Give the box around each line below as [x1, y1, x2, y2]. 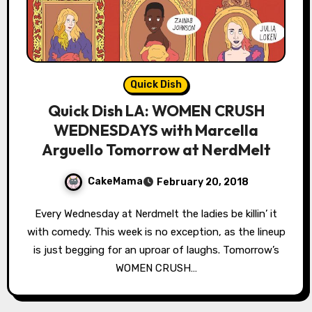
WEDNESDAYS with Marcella [54, 120, 258, 140]
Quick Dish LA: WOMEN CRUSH [47, 100, 265, 120]
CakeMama [87, 175, 143, 188]
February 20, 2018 [156, 175, 249, 188]
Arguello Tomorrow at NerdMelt [41, 139, 271, 159]
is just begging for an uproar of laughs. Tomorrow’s [33, 243, 279, 256]
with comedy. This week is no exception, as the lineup [26, 225, 286, 238]
